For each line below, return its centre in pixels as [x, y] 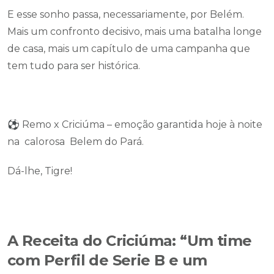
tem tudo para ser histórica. [74, 66]
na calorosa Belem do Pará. [76, 142]
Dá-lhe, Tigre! [40, 171]
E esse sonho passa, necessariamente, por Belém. [126, 14]
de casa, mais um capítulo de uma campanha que [129, 49]
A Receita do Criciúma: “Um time [130, 241]
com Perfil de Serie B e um [107, 260]
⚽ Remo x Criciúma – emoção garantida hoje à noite [135, 124]
